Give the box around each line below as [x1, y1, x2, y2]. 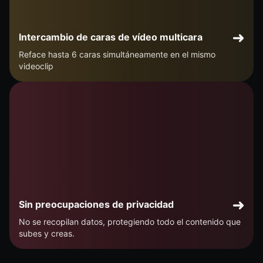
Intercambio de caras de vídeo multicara [19, 31, 203, 43]
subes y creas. [19, 228, 75, 239]
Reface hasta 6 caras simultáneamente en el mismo [19, 49, 215, 59]
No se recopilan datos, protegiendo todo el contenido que [19, 217, 241, 227]
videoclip [19, 60, 53, 71]
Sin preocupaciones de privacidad [19, 198, 174, 211]
